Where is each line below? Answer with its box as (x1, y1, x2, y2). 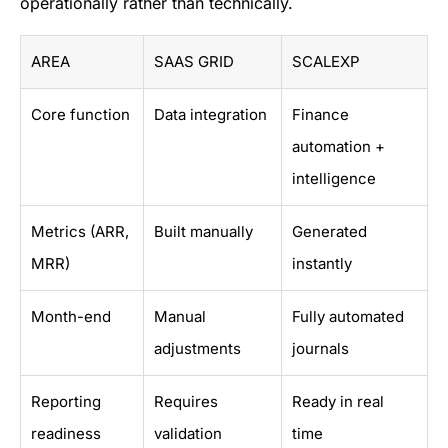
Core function (31, 105, 130, 125)
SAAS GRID (154, 52, 234, 72)
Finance (292, 105, 349, 125)
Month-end (31, 307, 111, 327)
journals (292, 339, 349, 359)
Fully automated (292, 307, 404, 327)
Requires (154, 392, 218, 412)
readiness (31, 424, 101, 444)
